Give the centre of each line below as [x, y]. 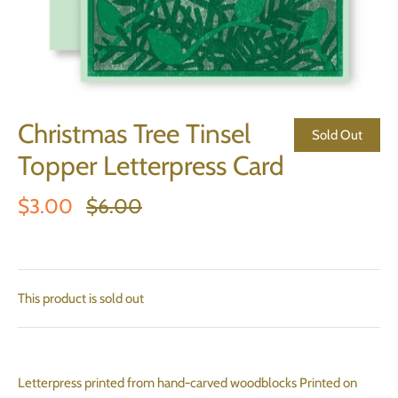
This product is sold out [81, 298]
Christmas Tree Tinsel [134, 134]
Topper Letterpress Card [151, 166]
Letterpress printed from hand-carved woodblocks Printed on [187, 383]
